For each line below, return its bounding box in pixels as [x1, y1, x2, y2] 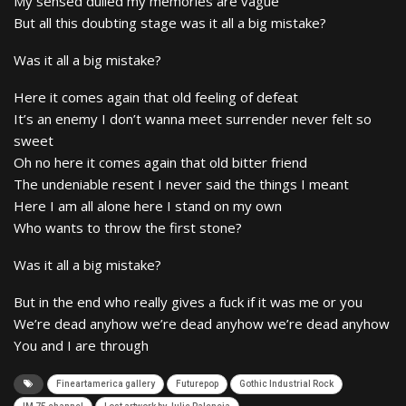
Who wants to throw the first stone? [14, 217, 242, 237]
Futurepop [176, 378, 218, 389]
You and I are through [14, 335, 149, 354]
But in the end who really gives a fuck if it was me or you [14, 292, 362, 311]
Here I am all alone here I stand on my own [14, 196, 282, 215]
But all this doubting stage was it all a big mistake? [14, 13, 326, 32]
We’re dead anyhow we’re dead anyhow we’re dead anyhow [14, 314, 390, 333]
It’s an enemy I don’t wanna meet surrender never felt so [14, 109, 372, 128]
